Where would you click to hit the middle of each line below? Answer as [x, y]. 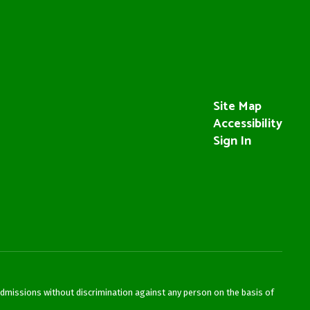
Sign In [232, 141]
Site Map [237, 107]
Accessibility [247, 124]
